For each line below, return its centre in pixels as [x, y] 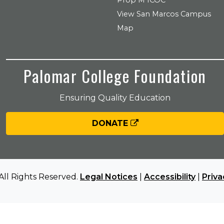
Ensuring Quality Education [115, 98]
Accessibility [170, 177]
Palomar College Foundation [115, 76]
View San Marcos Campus [164, 14]
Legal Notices [109, 177]
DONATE [111, 123]
